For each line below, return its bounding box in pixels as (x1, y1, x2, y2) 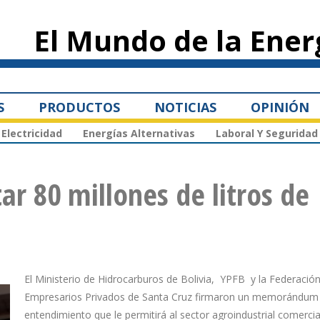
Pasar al (129, 2, 155, 12)
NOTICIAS (154, 98, 216, 116)
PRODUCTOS (39, 98, 120, 116)
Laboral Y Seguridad (216, 126, 318, 141)
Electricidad (1, 126, 62, 141)
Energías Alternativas (83, 126, 195, 141)
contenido (129, 15, 163, 25)
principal (129, 28, 159, 38)
